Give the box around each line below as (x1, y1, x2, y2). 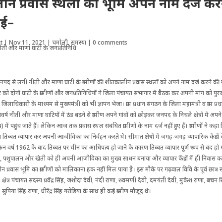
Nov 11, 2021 (9, 38, 46, 47)
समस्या (71, 38, 87, 47)
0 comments (93, 38, 128, 47)
